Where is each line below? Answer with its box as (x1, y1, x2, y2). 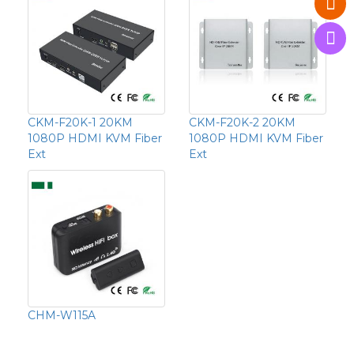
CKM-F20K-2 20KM (189, 115, 296, 130)
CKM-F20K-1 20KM (28, 115, 133, 130)
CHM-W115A (28, 307, 96, 322)
